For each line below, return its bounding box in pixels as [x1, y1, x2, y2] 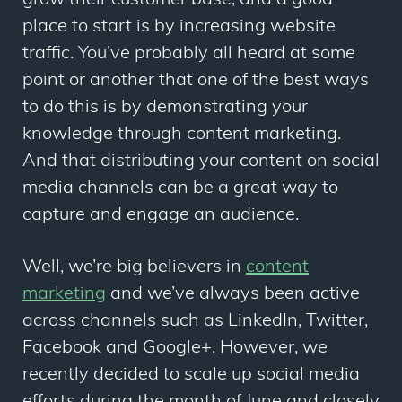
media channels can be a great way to [22, 179, 338, 198]
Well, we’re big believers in [22, 258, 246, 277]
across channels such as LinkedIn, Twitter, [22, 312, 368, 331]
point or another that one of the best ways [22, 72, 369, 91]
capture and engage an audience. [22, 206, 299, 225]
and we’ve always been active [106, 285, 360, 304]
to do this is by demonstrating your [22, 99, 308, 118]
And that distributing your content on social [22, 153, 380, 171]
